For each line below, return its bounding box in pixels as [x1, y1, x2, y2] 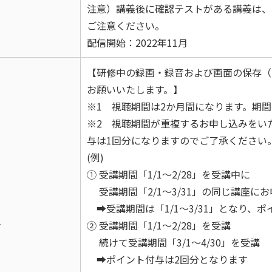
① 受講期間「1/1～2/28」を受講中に [87, 167, 250, 182]
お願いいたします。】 [87, 82, 183, 97]
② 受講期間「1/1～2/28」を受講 [87, 218, 231, 233]
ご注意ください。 [87, 18, 165, 33]
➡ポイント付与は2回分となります [87, 252, 248, 267]
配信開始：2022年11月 [87, 35, 188, 50]
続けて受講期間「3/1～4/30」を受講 [87, 235, 260, 250]
